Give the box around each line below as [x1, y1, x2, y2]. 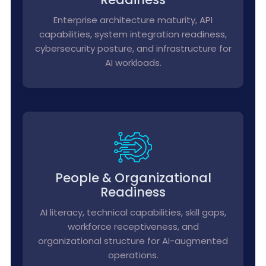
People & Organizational [55, 169, 211, 186]
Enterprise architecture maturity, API [53, 14, 213, 26]
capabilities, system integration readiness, [39, 28, 227, 40]
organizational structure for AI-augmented [38, 235, 228, 247]
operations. [107, 249, 159, 261]
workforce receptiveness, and [67, 220, 199, 233]
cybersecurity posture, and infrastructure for [34, 42, 232, 55]
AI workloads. [104, 56, 161, 69]
